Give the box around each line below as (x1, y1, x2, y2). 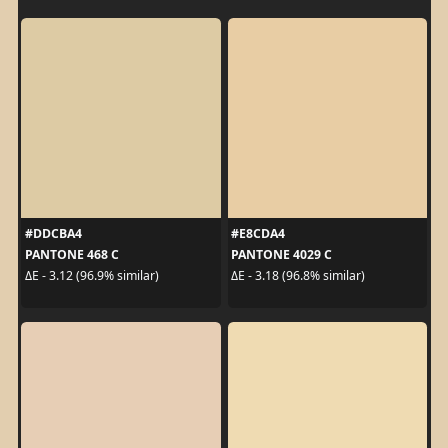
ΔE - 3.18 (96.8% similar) (231, 267, 365, 285)
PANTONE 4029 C (231, 245, 332, 263)
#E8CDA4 (231, 224, 285, 242)
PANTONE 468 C (24, 245, 119, 263)
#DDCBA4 (24, 224, 82, 242)
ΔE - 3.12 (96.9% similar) (24, 267, 159, 285)
